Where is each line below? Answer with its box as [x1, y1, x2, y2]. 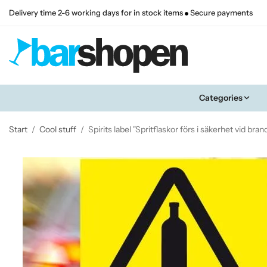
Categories [198, 92, 243, 103]
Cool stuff [39, 123, 76, 135]
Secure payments [188, 8, 253, 17]
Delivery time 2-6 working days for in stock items [9, 8, 185, 17]
